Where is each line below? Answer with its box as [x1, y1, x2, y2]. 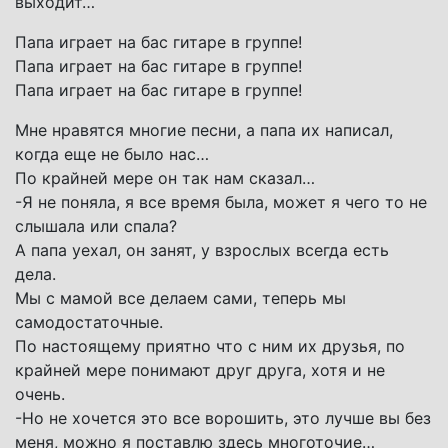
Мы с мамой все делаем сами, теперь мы [15, 287, 346, 308]
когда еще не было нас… [15, 143, 209, 164]
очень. [15, 383, 65, 404]
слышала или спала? [15, 215, 177, 236]
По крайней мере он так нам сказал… [15, 167, 315, 188]
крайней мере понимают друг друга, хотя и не [15, 359, 385, 380]
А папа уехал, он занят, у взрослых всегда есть [15, 239, 389, 260]
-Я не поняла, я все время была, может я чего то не [15, 191, 427, 212]
